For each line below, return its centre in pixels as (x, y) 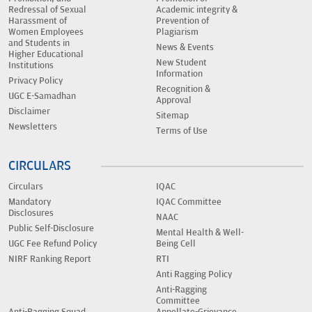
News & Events (185, 48)
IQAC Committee (189, 202)
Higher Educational (46, 55)
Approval (174, 101)
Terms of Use (182, 131)
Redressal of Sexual (47, 10)
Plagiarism (177, 32)
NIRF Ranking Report (50, 259)
